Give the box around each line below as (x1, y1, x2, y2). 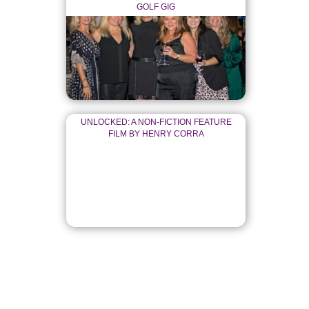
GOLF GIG (137, 2, 175, 12)
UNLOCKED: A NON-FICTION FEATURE (80, 117, 232, 127)
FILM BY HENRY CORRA (108, 129, 204, 139)
